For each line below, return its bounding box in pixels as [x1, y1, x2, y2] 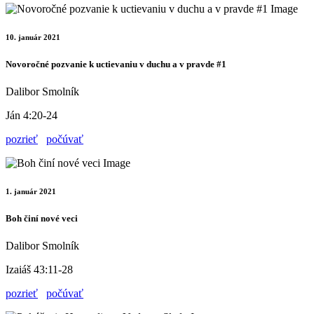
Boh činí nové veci [6, 212, 78, 224]
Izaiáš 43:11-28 [6, 263, 73, 275]
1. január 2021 [6, 186, 56, 196]
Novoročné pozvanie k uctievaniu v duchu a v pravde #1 [6, 58, 226, 69]
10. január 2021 [6, 32, 60, 41]
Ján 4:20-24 [6, 109, 57, 121]
